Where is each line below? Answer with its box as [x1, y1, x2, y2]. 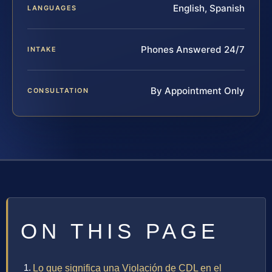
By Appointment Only [151, 85, 245, 97]
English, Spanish [173, 2, 245, 15]
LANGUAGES [27, 4, 77, 13]
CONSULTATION [27, 86, 89, 95]
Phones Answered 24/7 [141, 44, 245, 56]
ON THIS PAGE [21, 219, 219, 243]
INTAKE [27, 45, 57, 54]
